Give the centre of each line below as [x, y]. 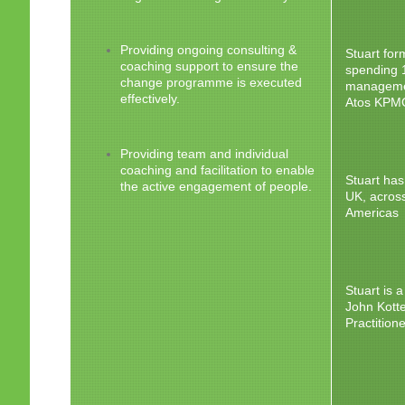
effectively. [150, 99]
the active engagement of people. [216, 186]
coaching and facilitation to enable [217, 170]
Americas [372, 213]
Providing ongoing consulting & [208, 51]
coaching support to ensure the [209, 67]
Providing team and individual [204, 154]
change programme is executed [211, 83]
